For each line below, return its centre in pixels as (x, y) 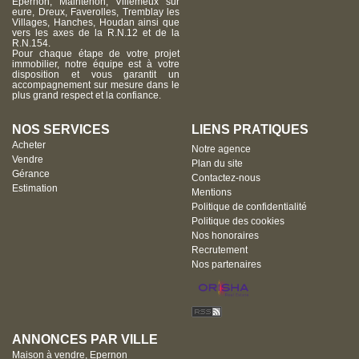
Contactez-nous (226, 178)
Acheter (29, 145)
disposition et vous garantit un (96, 75)
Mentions (212, 193)
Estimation (35, 189)
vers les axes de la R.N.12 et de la (96, 33)
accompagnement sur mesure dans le (96, 85)
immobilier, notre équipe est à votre (96, 65)
